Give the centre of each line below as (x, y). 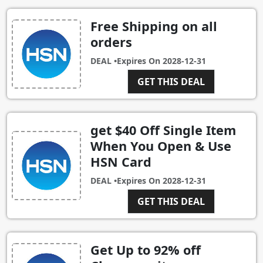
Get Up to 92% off (146, 250)
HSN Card (121, 162)
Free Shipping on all (154, 26)
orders (111, 42)
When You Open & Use (161, 146)
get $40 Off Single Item (163, 130)
